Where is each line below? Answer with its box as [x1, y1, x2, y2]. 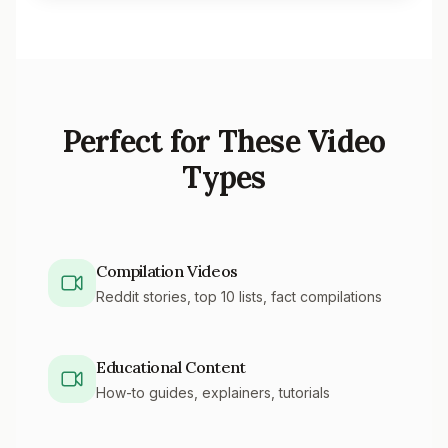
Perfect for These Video [62, 122, 386, 160]
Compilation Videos [96, 261, 238, 281]
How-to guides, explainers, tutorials [96, 384, 330, 401]
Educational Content [96, 357, 246, 377]
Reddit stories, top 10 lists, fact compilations [96, 288, 382, 305]
